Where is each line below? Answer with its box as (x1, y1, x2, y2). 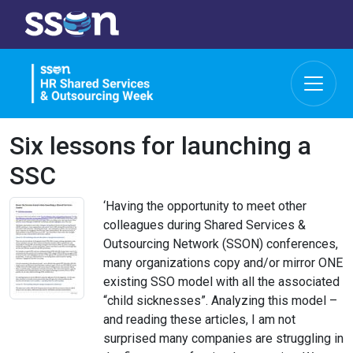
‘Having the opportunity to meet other (103, 198, 307, 214)
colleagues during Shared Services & (103, 217, 306, 232)
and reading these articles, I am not (103, 311, 295, 327)
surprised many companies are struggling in (103, 330, 344, 346)
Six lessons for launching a (9, 130, 311, 161)
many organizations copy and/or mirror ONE (103, 255, 343, 270)
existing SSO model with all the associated (103, 273, 340, 289)
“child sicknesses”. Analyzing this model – (103, 292, 337, 308)
